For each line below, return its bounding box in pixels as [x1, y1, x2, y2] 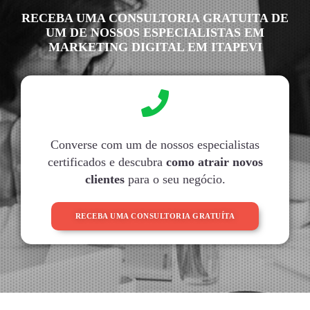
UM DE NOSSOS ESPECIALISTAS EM [46, 25, 264, 39]
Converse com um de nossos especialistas [51, 137, 259, 152]
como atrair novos [165, 154, 263, 169]
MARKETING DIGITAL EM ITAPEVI [48, 39, 262, 54]
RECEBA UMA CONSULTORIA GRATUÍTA [75, 211, 235, 220]
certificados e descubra [47, 154, 166, 169]
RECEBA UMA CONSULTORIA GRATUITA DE [21, 10, 289, 25]
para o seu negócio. [124, 172, 226, 186]
